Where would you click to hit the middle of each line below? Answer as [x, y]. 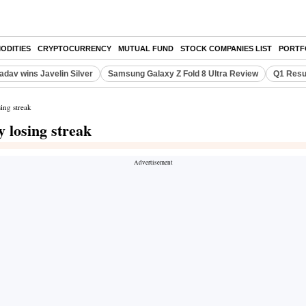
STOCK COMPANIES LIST [226, 48]
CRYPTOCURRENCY [74, 48]
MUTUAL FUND [146, 48]
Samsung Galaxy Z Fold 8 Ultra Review [183, 74]
